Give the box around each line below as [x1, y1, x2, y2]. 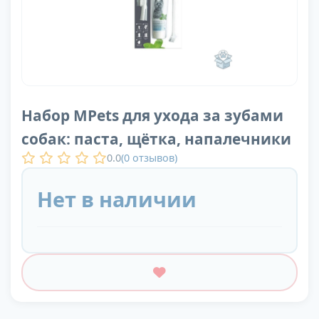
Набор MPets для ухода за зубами [21, 105, 283, 126]
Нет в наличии [37, 185, 197, 214]
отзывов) [130, 150, 177, 164]
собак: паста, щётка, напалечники [21, 129, 291, 150]
